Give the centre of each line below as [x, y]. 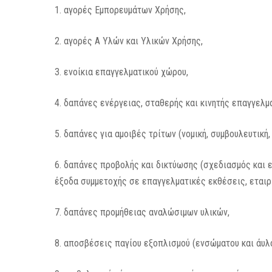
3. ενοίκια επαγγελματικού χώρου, [122, 72]
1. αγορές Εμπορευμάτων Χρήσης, [121, 10]
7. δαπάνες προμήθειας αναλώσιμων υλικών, [142, 212]
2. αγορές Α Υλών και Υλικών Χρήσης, [129, 41]
